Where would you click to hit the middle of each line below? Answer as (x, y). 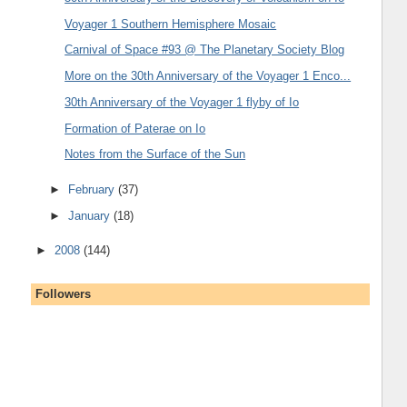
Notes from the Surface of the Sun (155, 154)
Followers (63, 294)
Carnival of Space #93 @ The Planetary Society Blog (205, 50)
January (91, 215)
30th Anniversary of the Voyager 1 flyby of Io (182, 102)
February (94, 189)
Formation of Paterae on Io (135, 128)
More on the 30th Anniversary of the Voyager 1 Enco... (208, 76)
